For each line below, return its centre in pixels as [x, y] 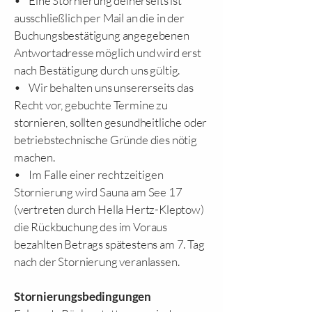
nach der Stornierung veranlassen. [97, 262]
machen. [34, 157]
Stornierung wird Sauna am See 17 [98, 192]
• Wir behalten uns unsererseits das [104, 87]
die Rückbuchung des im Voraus [91, 227]
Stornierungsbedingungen [83, 296]
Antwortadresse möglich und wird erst [108, 53]
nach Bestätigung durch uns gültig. [97, 70]
